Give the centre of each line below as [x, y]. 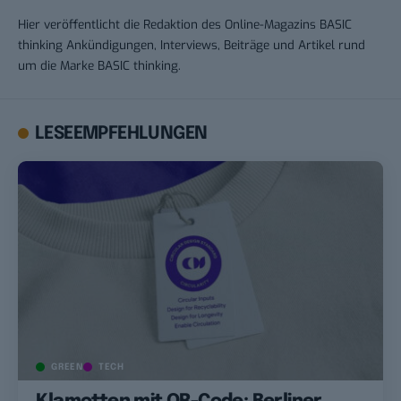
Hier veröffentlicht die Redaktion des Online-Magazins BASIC [185, 24]
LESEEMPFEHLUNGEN [121, 133]
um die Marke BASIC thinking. [99, 65]
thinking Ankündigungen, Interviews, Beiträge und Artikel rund [192, 44]
